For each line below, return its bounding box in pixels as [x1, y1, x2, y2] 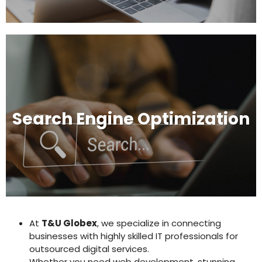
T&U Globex [42, 217, 97, 229]
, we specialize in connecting [97, 217, 221, 229]
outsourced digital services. [29, 243, 149, 255]
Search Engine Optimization [12, 108, 250, 130]
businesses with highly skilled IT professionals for [29, 230, 238, 242]
